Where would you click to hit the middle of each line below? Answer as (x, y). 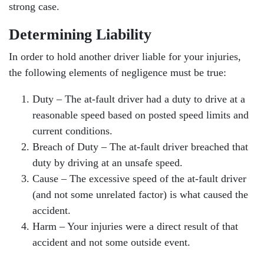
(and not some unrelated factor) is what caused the (140, 194)
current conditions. (72, 131)
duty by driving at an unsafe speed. (108, 163)
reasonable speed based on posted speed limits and (141, 115)
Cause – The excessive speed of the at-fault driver (139, 179)
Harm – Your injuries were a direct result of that (135, 226)
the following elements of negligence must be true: (118, 72)
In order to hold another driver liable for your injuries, (125, 57)
